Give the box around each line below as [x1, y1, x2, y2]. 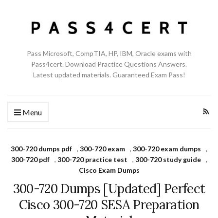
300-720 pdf [11, 155, 50, 163]
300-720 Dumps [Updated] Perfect [13, 180, 205, 197]
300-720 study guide [135, 155, 201, 163]
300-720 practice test [57, 155, 127, 163]
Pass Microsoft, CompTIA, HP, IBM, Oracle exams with [26, 49, 192, 57]
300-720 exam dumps [133, 144, 201, 153]
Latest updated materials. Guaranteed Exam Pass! [33, 70, 185, 79]
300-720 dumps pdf [11, 144, 72, 153]
